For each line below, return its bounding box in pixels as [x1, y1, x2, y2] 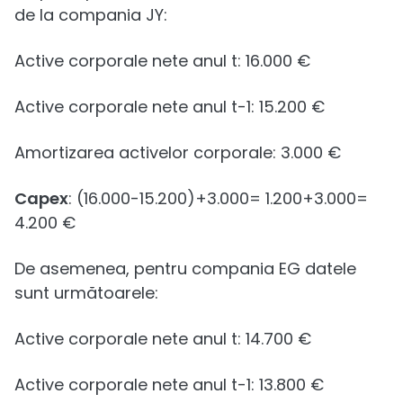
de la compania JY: [14, 3, 167, 26]
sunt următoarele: [14, 281, 158, 304]
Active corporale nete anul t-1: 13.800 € [14, 372, 324, 396]
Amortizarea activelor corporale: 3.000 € [14, 140, 341, 164]
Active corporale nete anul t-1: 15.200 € [14, 94, 325, 118]
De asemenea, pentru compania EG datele [14, 256, 356, 280]
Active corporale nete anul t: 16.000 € [14, 49, 310, 72]
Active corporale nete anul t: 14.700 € [14, 327, 311, 350]
